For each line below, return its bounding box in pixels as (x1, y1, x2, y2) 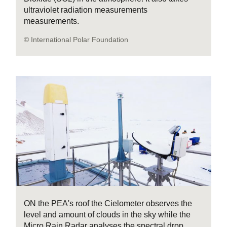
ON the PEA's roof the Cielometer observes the (24, 199, 193, 208)
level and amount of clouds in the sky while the (24, 210, 191, 219)
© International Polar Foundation (24, 35, 129, 44)
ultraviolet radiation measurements (24, 6, 148, 15)
